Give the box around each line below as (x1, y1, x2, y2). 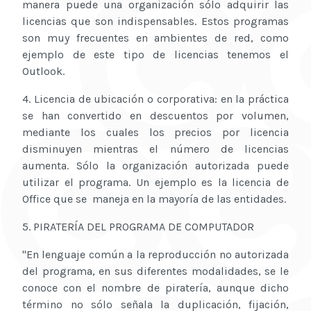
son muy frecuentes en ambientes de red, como (22, 31, 289, 45)
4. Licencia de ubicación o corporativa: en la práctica (22, 92, 289, 106)
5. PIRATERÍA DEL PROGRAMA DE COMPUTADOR (22, 220, 254, 234)
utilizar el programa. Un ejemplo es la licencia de (22, 176, 289, 190)
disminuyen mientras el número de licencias (22, 142, 289, 156)
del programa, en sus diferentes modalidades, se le (22, 264, 289, 278)
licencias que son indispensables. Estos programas (22, 15, 289, 28)
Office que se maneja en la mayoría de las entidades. (22, 192, 286, 206)
